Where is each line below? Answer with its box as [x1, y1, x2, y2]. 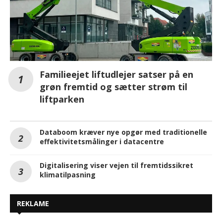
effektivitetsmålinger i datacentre [40, 137, 164, 147]
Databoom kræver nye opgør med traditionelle [40, 127, 207, 137]
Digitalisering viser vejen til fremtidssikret [40, 161, 193, 170]
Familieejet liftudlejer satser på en [40, 68, 193, 81]
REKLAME [17, 199, 49, 209]
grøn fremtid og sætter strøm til [40, 81, 187, 93]
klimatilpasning [40, 170, 96, 180]
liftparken [40, 93, 84, 106]
